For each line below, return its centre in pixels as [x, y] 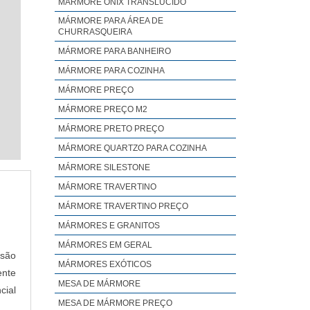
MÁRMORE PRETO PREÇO [111, 129]
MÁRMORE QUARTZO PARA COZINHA [132, 148]
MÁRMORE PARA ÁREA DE [110, 21]
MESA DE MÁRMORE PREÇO [115, 303]
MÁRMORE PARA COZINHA [111, 71]
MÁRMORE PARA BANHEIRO [114, 51]
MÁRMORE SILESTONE [104, 167]
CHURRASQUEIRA [95, 32]
